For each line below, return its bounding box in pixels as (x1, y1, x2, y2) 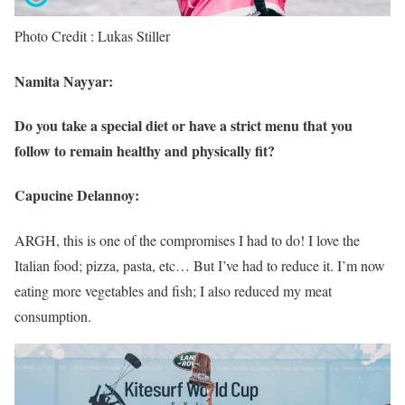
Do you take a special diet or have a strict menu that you (14, 115, 353, 136)
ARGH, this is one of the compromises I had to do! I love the (14, 230, 360, 250)
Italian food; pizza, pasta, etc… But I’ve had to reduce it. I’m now (14, 255, 385, 275)
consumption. (14, 306, 91, 325)
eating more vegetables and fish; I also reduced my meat (14, 280, 332, 300)
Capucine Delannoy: (14, 184, 139, 206)
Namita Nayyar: (14, 70, 113, 91)
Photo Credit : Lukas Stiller (14, 26, 170, 46)
